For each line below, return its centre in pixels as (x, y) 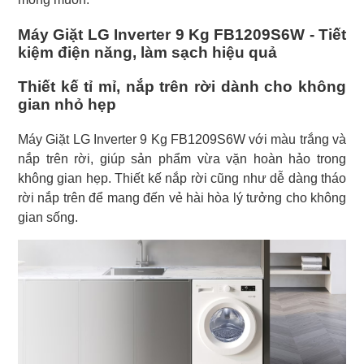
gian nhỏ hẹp (67, 105)
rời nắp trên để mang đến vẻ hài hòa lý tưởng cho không (182, 198)
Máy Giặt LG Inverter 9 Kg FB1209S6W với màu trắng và (182, 140)
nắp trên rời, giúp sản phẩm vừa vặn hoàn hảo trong (182, 159)
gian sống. (48, 218)
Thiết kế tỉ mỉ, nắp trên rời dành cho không (182, 87)
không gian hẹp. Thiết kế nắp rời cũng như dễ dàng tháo (182, 179)
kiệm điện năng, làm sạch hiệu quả (147, 53)
